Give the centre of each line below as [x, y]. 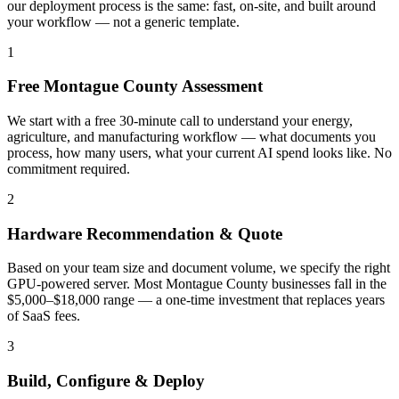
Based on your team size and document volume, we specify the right [199, 268]
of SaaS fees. [44, 316]
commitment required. [69, 169]
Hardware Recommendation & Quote [145, 233]
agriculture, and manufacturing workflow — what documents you [191, 137]
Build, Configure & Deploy [106, 381]
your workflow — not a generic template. [123, 21]
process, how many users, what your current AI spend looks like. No [199, 153]
